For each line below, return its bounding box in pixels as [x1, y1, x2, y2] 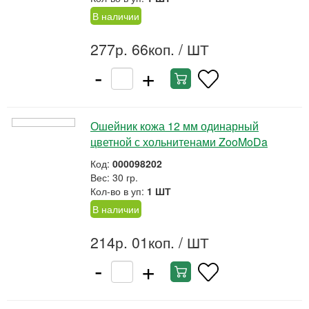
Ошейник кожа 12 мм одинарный [90, 118, 259, 134]
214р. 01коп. [90, 232, 175, 252]
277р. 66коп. [90, 39, 175, 59]
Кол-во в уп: [90, 184, 147, 198]
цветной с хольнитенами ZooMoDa [90, 134, 268, 150]
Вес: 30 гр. [90, 170, 138, 184]
